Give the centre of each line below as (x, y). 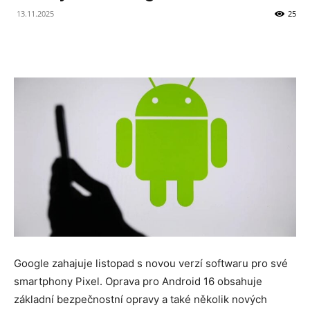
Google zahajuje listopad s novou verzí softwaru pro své (151, 263)
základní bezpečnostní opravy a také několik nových (140, 299)
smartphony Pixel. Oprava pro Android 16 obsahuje (138, 281)
